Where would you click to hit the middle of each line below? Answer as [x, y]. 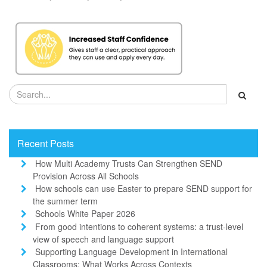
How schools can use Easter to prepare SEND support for [144, 188]
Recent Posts [46, 143]
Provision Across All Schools [86, 176]
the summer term [65, 201]
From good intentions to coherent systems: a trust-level [139, 226]
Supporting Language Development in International [131, 251]
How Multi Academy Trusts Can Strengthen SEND [129, 163]
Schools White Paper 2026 [85, 213]
